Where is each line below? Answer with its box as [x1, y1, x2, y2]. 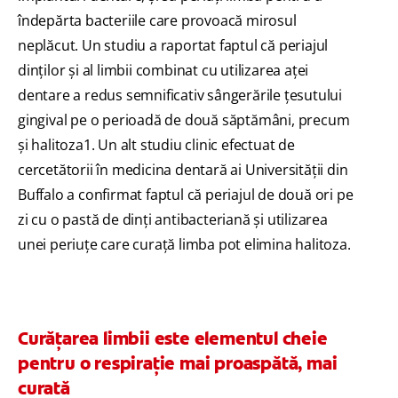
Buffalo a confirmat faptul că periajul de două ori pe [18, 185, 354, 205]
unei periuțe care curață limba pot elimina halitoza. [18, 235, 351, 255]
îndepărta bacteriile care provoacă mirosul [18, 11, 297, 31]
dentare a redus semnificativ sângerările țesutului [18, 85, 342, 106]
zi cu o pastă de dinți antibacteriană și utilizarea [18, 210, 328, 230]
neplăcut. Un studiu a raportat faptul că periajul [18, 36, 329, 56]
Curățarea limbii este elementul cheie [18, 327, 328, 351]
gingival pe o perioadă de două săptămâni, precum [18, 110, 350, 131]
